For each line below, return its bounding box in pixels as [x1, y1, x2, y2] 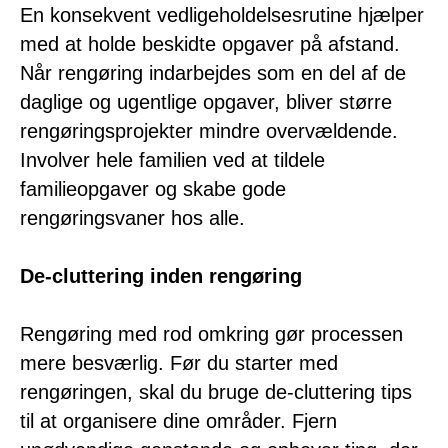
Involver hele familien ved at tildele [20, 148, 325, 171]
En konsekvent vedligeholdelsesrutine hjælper [20, 3, 424, 26]
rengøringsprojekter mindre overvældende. [20, 119, 398, 142]
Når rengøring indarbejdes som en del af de [20, 61, 406, 84]
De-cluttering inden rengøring [20, 264, 302, 287]
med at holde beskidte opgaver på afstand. [20, 32, 400, 55]
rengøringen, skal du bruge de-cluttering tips [20, 380, 412, 403]
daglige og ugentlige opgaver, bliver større [20, 90, 392, 113]
